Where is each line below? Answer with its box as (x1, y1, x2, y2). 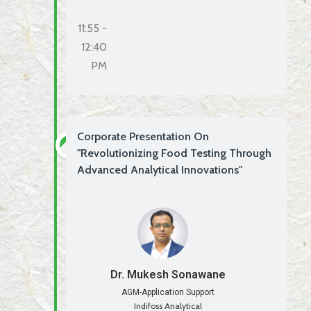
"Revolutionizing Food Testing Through (77, 146, 271, 160)
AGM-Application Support (121, 287, 215, 297)
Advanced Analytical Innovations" (77, 162, 242, 176)
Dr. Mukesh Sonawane (110, 267, 226, 281)
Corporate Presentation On (77, 129, 209, 143)
